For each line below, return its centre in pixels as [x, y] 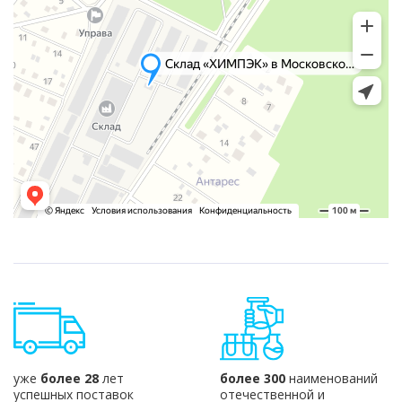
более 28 [70, 379]
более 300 [252, 379]
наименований [331, 379]
